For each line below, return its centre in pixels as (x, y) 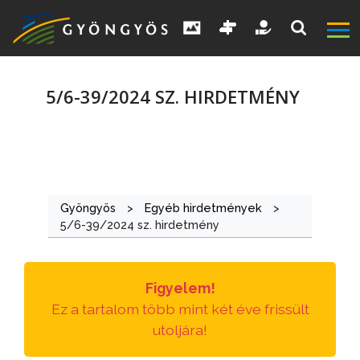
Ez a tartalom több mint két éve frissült (180, 309)
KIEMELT (52, 240)
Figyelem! (180, 288)
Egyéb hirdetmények (203, 208)
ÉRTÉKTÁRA (59, 344)
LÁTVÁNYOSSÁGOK (86, 262)
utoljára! (180, 330)
